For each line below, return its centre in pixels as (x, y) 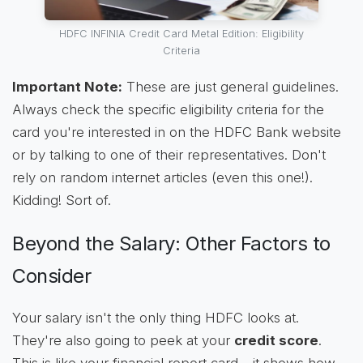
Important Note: (67, 87)
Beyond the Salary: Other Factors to (171, 244)
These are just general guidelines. (231, 87)
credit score (276, 341)
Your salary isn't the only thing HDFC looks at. (156, 318)
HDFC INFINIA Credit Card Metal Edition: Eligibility (181, 34)
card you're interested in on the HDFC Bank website (177, 132)
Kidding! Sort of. (62, 201)
